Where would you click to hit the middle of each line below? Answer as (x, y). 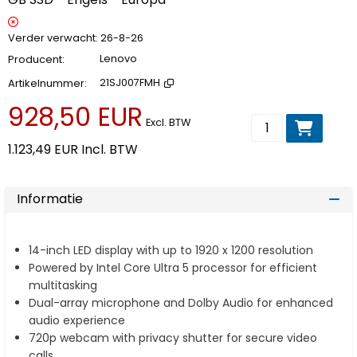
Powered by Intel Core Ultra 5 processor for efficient (173, 268)
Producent (35, 60)
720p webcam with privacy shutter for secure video (173, 338)
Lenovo (118, 59)
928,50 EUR (75, 117)
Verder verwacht (52, 38)
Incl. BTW (110, 150)
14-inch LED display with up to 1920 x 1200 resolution (171, 251)
